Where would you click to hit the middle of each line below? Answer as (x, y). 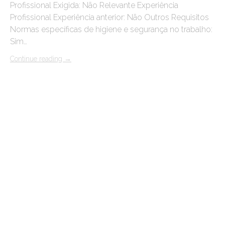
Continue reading (37, 59)
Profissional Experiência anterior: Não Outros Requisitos (109, 18)
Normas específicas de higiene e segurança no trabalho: (111, 30)
